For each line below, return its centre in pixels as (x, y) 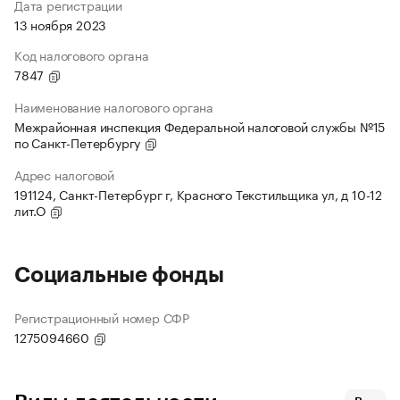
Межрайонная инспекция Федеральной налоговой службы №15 (200, 126)
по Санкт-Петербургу (79, 142)
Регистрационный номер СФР (102, 317)
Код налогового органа (82, 55)
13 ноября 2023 (61, 25)
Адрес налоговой (64, 175)
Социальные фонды (119, 275)
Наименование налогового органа (114, 107)
